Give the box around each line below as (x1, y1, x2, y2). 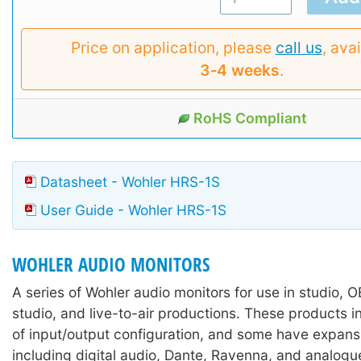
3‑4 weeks (200, 60, 280, 80)
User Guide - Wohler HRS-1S (40, 201, 226, 218)
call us (275, 37, 322, 57)
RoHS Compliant (193, 109, 307, 127)
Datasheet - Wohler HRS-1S (40, 172, 220, 190)
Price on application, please (70, 37, 276, 57)
